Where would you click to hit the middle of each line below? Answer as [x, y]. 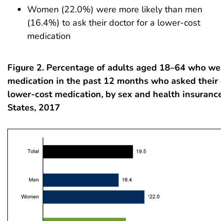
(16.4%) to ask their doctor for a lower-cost [114, 22]
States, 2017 [34, 107]
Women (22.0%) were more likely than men [115, 9]
